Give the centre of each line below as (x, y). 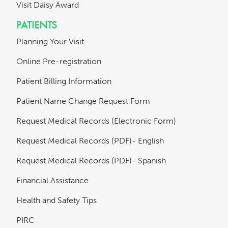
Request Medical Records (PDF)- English (90, 140)
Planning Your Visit (50, 41)
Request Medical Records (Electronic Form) (96, 121)
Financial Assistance (52, 180)
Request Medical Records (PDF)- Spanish (91, 160)
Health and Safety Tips (56, 200)
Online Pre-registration (59, 61)
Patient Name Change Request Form (83, 101)
